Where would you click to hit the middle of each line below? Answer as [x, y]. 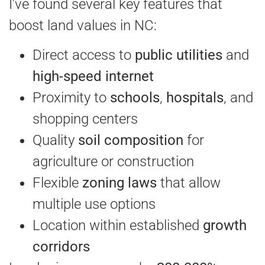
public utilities [179, 55]
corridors [61, 247]
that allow [189, 183]
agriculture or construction [113, 162]
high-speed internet [93, 77]
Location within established [118, 226]
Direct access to [84, 55]
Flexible [57, 183]
